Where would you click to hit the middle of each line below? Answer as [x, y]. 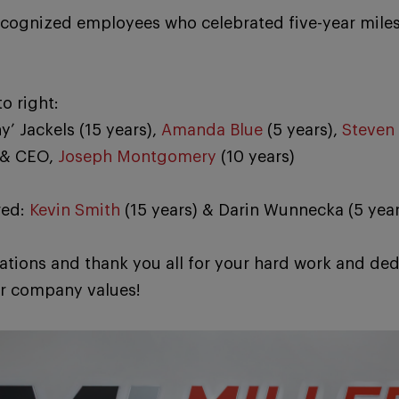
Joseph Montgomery [137, 157]
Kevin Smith [75, 210]
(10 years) [256, 157]
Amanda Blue [212, 130]
